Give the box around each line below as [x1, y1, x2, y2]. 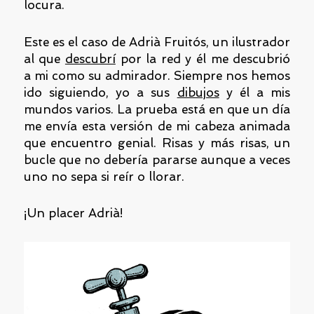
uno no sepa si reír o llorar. [23, 169, 184, 184]
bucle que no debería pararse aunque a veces [23, 152, 291, 167]
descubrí [64, 51, 116, 66]
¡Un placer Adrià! [23, 206, 123, 221]
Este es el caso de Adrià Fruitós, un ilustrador [23, 34, 291, 49]
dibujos [177, 85, 219, 100]
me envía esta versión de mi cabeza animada [23, 118, 291, 133]
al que [23, 51, 65, 66]
